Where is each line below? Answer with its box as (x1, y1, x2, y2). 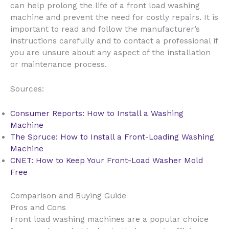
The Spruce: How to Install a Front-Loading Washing (10, 132, 214, 142)
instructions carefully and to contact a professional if (10, 36, 218, 46)
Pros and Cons (10, 203, 66, 213)
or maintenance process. (10, 60, 107, 70)
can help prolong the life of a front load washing (10, 1, 200, 11)
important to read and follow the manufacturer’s (10, 25, 200, 34)
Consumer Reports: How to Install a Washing (10, 108, 184, 118)
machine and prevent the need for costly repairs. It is (10, 13, 218, 22)
